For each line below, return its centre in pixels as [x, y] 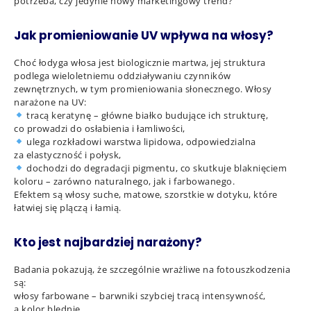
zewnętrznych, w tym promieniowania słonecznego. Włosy [143, 89]
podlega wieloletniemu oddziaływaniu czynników [123, 76]
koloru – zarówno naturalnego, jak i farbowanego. [124, 181]
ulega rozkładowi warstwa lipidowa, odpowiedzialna [140, 142]
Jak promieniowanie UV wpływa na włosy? [144, 35]
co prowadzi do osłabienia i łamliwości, [100, 128]
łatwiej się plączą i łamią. [68, 208]
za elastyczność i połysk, [68, 155]
